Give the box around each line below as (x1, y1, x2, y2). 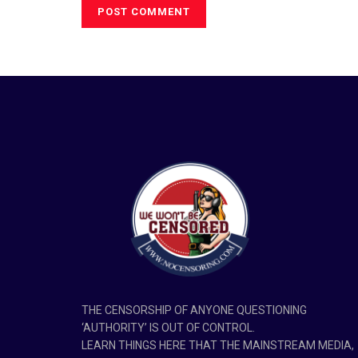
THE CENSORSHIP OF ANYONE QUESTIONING (82, 304, 307, 317)
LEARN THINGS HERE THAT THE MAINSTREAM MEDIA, (82, 339, 354, 352)
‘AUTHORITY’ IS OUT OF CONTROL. (82, 321, 255, 335)
